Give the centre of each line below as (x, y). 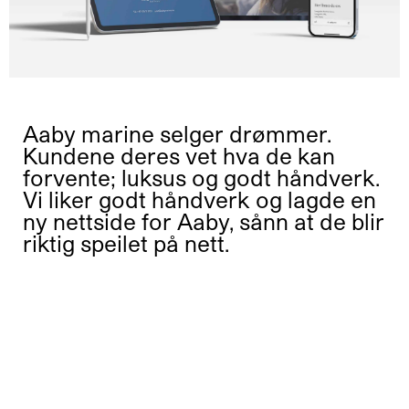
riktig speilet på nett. (126, 243)
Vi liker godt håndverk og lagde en (199, 199)
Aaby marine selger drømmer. (177, 134)
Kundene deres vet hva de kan (179, 156)
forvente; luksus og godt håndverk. (201, 178)
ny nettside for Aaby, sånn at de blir (204, 221)
